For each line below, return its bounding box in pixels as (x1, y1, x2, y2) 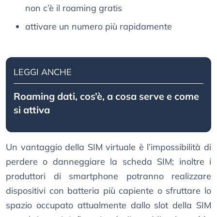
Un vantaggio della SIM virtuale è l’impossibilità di (6, 141, 211, 153)
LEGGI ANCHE (14, 66, 72, 78)
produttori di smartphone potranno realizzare (6, 170, 211, 182)
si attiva (14, 104, 50, 116)
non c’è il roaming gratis (25, 2, 122, 14)
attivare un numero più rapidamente (25, 21, 172, 32)
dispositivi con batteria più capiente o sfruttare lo (6, 185, 211, 197)
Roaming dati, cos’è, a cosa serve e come (14, 90, 199, 103)
